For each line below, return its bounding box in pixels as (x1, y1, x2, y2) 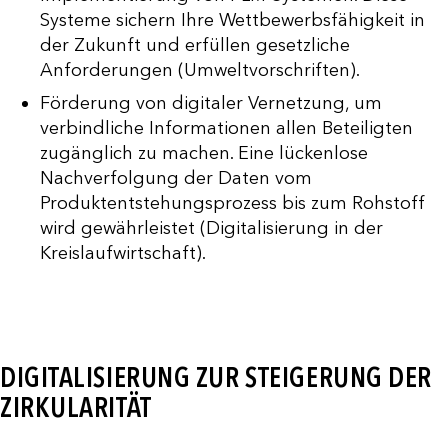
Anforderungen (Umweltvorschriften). (40, 58, 360, 81)
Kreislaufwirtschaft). (40, 241, 206, 264)
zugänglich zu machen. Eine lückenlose (40, 141, 368, 164)
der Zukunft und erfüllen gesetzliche (40, 33, 350, 56)
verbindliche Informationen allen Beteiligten (40, 116, 413, 139)
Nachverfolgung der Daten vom (40, 166, 312, 189)
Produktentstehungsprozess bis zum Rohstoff (40, 191, 425, 214)
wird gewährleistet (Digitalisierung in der (40, 216, 383, 239)
